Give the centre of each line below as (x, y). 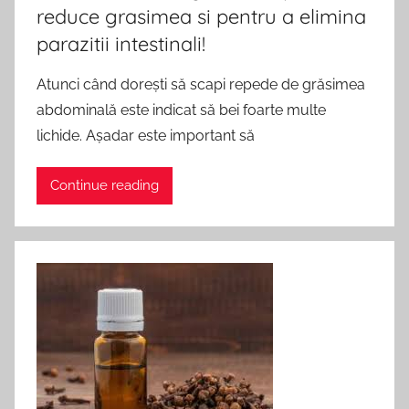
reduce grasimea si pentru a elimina (201, 16)
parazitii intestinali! (121, 43)
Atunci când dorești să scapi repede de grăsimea (201, 84)
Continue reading (105, 186)
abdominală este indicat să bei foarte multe (181, 110)
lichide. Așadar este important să (146, 135)
